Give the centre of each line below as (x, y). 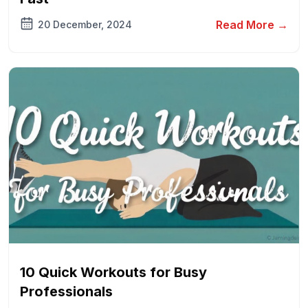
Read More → (252, 25)
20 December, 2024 (85, 24)
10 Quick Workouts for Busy (113, 272)
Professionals (66, 291)
